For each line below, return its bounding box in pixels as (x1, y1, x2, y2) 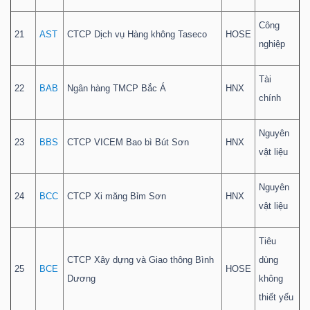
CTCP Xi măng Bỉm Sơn (67, 191, 166, 202)
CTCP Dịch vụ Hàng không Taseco (67, 29, 207, 40)
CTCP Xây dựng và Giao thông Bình (67, 255, 214, 266)
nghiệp (259, 39, 285, 50)
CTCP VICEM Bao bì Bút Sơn (67, 137, 189, 148)
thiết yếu (259, 292, 293, 303)
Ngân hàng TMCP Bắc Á (67, 83, 166, 94)
